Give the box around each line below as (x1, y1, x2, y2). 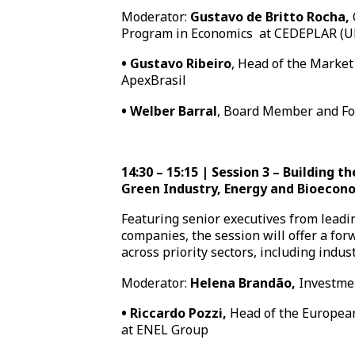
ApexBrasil (121, 71, 187, 90)
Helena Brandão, (190, 273, 296, 292)
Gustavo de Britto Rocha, (190, 7, 353, 25)
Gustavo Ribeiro (130, 55, 232, 73)
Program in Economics (121, 24, 254, 42)
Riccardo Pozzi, (130, 304, 231, 323)
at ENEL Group (121, 321, 209, 339)
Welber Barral (130, 101, 218, 120)
